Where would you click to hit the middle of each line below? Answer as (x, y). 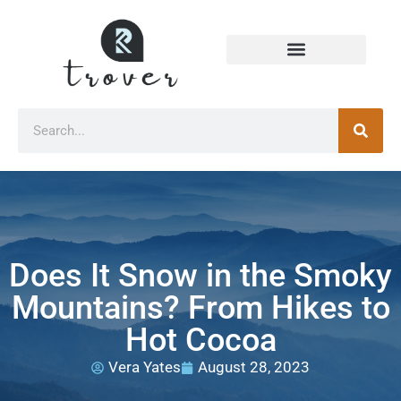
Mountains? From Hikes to (200, 308)
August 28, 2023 (254, 367)
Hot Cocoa (200, 341)
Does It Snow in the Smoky (200, 276)
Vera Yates (145, 367)
